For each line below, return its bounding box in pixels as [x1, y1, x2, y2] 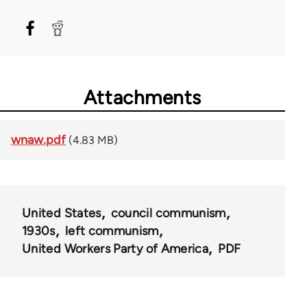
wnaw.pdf [11, 132, 66, 147]
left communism [64, 223, 159, 238]
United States [22, 205, 101, 221]
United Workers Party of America [22, 241, 209, 256]
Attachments [83, 85, 202, 109]
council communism [110, 205, 226, 221]
